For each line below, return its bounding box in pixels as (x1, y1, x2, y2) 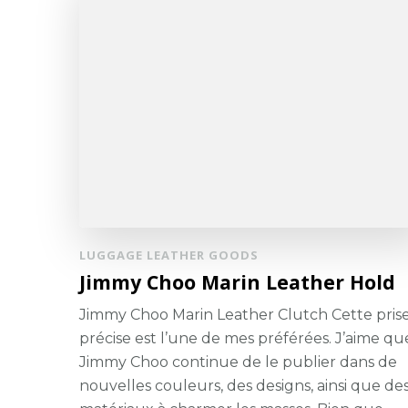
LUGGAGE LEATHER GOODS (79, 247, 259, 264)
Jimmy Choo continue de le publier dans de (79, 353, 397, 372)
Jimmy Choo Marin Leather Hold (79, 269, 395, 296)
